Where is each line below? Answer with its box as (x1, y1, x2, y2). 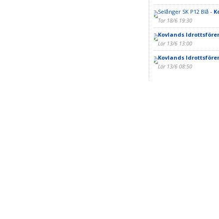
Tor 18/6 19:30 (157, 17, 192, 24)
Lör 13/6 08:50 (157, 63, 192, 70)
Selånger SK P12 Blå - (157, 8, 214, 15)
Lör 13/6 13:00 (157, 40, 192, 47)
